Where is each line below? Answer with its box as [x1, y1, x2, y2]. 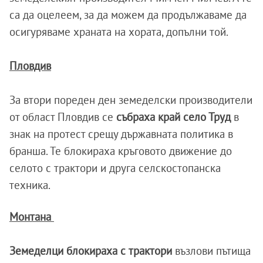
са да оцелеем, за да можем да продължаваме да [9, 8, 247, 22]
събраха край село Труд [113, 110, 234, 124]
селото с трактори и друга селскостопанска [9, 161, 221, 176]
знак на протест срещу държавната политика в [9, 127, 233, 141]
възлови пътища [172, 244, 251, 258]
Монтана [9, 210, 54, 224]
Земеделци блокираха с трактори [9, 244, 172, 258]
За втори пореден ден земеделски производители [9, 93, 252, 107]
